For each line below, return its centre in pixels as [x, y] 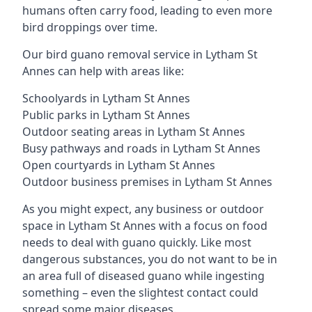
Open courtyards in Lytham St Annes [119, 165]
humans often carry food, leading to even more [147, 10]
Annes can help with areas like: [103, 71]
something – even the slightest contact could [140, 292]
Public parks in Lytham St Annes [106, 115]
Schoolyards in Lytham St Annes [106, 98]
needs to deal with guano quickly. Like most [137, 242]
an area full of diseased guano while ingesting [143, 276]
